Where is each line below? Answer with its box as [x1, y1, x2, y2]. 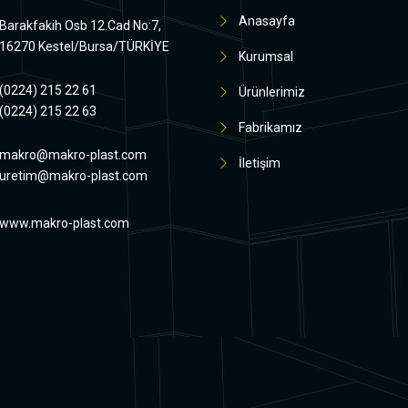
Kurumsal [239, 49, 293, 64]
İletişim [239, 156, 280, 170]
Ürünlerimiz [239, 85, 305, 99]
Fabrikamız [239, 120, 302, 135]
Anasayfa [239, 14, 295, 28]
